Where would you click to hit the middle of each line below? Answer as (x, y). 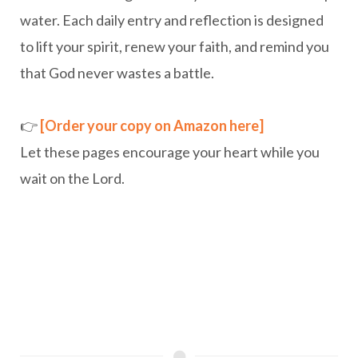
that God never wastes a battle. (117, 73)
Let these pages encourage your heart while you (170, 152)
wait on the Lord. (72, 178)
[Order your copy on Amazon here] (152, 125)
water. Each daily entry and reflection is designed (172, 20)
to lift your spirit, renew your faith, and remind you (175, 46)
